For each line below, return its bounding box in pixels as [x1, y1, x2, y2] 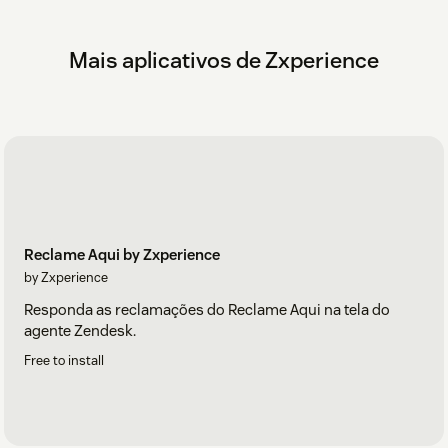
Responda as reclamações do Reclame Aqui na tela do [24, 299, 390, 319]
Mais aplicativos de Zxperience [69, 46, 379, 74]
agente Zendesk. [24, 320, 136, 340]
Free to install [24, 351, 104, 369]
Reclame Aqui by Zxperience [24, 244, 220, 264]
